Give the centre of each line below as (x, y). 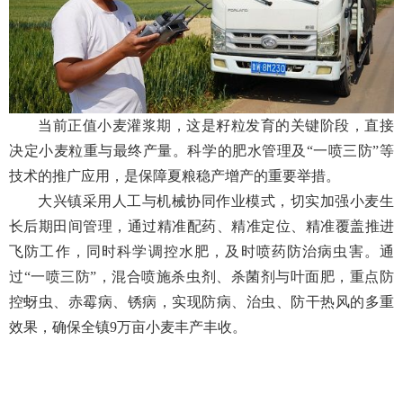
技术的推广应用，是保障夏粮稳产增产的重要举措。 (175, 175)
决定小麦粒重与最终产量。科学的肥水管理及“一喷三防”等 (201, 150)
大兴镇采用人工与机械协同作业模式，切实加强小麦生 (216, 201)
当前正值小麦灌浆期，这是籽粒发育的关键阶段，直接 (216, 125)
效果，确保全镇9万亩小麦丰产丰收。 (128, 327)
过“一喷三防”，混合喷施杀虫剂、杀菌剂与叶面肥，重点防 (201, 276)
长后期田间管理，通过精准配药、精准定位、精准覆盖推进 (201, 226)
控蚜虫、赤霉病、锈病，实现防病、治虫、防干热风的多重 (201, 301)
